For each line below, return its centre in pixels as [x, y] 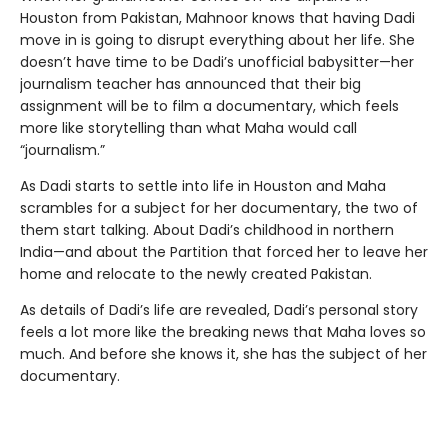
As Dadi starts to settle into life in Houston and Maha [203, 185]
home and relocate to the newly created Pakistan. [196, 273]
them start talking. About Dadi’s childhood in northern [207, 229]
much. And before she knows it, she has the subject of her [223, 353]
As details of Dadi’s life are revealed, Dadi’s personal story [219, 309]
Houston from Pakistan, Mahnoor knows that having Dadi [217, 17]
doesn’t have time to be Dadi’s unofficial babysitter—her [217, 61]
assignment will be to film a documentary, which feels [209, 105]
